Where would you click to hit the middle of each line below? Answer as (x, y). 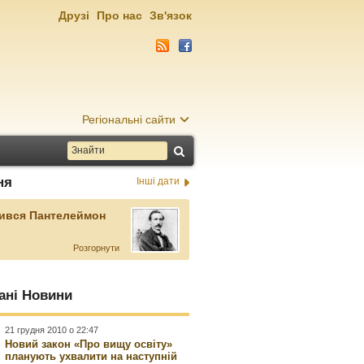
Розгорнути (96, 248)
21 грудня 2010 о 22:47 (52, 330)
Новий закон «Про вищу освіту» (89, 344)
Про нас (119, 15)
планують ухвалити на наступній (91, 356)
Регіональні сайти (129, 119)
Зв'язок (171, 15)
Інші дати (158, 181)
